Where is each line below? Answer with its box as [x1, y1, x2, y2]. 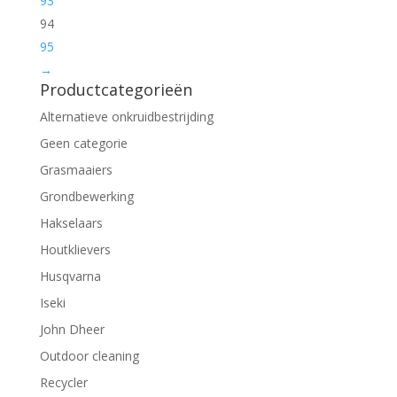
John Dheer [39, 321, 105, 339]
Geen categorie [39, 135, 128, 152]
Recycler [39, 374, 88, 392]
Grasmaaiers [39, 161, 113, 179]
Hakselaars [39, 214, 103, 232]
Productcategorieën [39, 79, 192, 101]
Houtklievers [39, 241, 111, 259]
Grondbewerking [39, 188, 134, 206]
